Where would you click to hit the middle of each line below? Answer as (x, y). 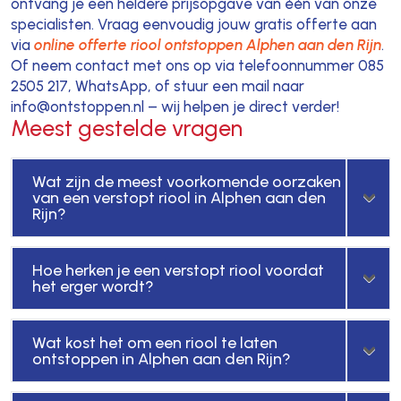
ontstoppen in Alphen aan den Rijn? (161, 358)
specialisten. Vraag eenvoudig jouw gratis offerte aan (193, 24)
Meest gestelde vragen (126, 128)
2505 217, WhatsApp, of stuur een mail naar (157, 85)
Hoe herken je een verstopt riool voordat (178, 270)
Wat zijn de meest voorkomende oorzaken (186, 181)
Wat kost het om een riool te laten (154, 342)
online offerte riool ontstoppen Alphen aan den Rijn (207, 44)
